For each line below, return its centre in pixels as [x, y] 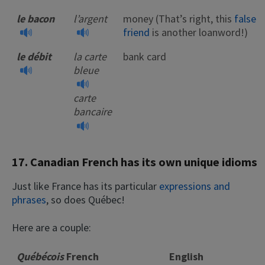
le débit [34, 56]
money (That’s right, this [179, 18]
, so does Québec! [85, 199]
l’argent [90, 18]
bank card [145, 56]
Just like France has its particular [85, 186]
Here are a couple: [51, 227]
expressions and [195, 186]
